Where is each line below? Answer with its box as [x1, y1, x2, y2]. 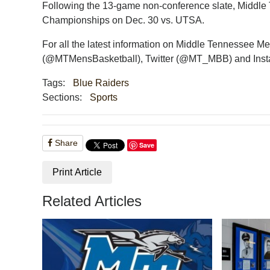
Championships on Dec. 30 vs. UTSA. [42, 15, 205, 26]
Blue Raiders [72, 78, 129, 89]
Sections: [42, 92, 83, 103]
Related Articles [42, 193, 142, 210]
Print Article [52, 167, 102, 178]
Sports [89, 92, 118, 103]
